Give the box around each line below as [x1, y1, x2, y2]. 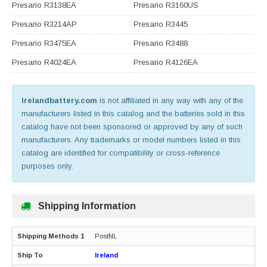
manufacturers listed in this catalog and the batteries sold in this [21, 109, 245, 119]
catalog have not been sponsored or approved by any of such [21, 122, 243, 132]
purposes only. [21, 162, 73, 171]
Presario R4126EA [133, 58, 198, 67]
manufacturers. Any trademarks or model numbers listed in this [21, 135, 241, 145]
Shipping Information [38, 201, 136, 212]
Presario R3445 [133, 20, 188, 29]
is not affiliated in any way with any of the [97, 96, 243, 105]
